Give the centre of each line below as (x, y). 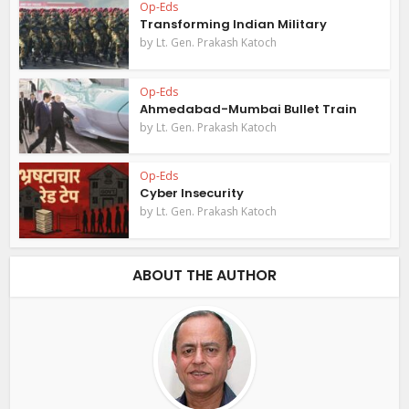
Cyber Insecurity (192, 194)
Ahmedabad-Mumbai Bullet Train (249, 109)
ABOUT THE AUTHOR (204, 276)
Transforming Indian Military (234, 24)
